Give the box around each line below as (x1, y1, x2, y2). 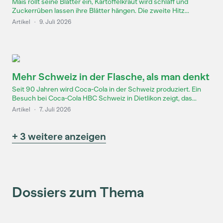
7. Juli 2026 (39, 106, 71, 113)
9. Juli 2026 (39, 18, 71, 25)
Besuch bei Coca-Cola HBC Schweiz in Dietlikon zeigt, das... (12, 94, 197, 103)
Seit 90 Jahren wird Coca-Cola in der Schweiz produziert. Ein (12, 85, 201, 94)
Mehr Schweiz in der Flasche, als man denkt (12, 71, 210, 83)
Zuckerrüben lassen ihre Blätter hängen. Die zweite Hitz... (12, 6, 189, 15)
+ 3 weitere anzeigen (12, 130, 106, 142)
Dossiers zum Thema (12, 184, 144, 201)
